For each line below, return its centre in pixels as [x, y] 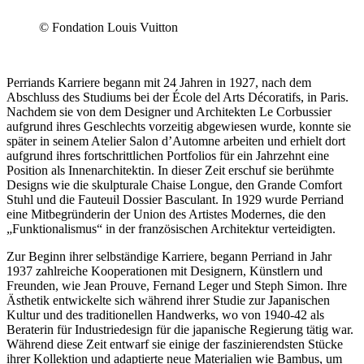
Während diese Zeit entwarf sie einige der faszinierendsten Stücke [175, 344]
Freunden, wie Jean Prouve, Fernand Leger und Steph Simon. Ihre [177, 285]
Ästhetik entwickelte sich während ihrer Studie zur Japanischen [168, 300]
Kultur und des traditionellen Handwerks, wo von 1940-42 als [165, 314]
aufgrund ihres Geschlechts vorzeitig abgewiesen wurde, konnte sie [179, 126]
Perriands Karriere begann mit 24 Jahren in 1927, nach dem [159, 82]
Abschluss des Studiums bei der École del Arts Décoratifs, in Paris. [178, 97]
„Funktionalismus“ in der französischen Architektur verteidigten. [171, 228]
